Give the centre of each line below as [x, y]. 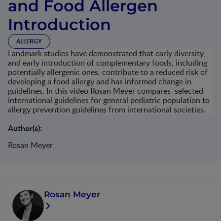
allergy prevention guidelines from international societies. [107, 110]
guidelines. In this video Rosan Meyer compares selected [106, 91]
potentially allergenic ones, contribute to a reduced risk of [108, 72]
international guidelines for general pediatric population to [109, 100]
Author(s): [25, 128]
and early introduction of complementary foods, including [108, 63]
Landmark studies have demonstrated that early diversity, [107, 53]
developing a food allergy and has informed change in [100, 81]
